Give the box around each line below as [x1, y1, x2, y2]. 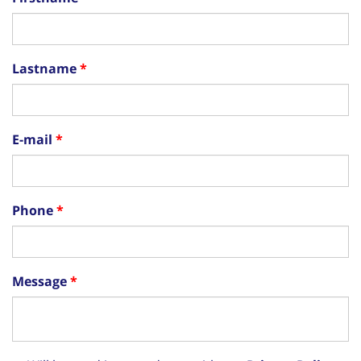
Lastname [12, 59, 77, 77]
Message [12, 272, 67, 290]
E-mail [12, 130, 52, 148]
